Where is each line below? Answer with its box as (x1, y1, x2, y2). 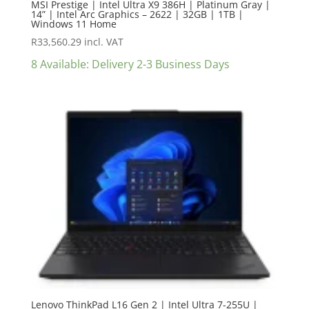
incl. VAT (83, 35, 123, 49)
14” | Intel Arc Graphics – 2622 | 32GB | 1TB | (30, 8, 243, 21)
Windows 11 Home (30, 17, 117, 31)
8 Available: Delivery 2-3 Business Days (30, 57, 230, 72)
